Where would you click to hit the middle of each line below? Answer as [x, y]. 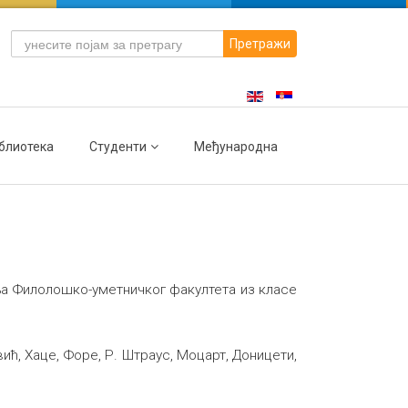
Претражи [260, 44]
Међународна [236, 147]
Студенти [118, 147]
